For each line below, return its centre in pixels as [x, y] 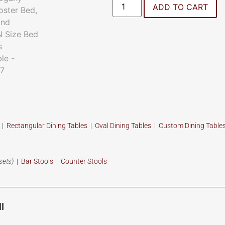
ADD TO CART [181, 7]
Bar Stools [37, 161]
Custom [172, 125]
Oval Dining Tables [123, 125]
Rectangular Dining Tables [47, 125]
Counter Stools [84, 161]
